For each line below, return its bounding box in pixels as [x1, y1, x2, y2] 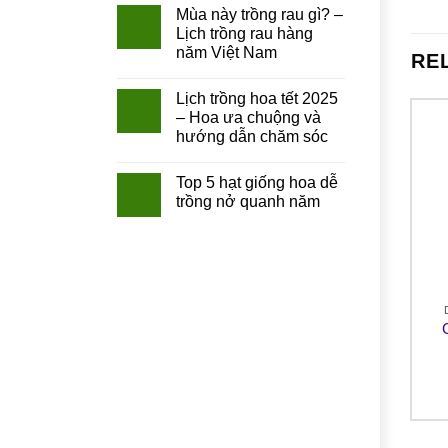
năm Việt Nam [176, 44, 277, 62]
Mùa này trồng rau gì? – [176, 6, 343, 24]
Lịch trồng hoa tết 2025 [176, 90, 338, 108]
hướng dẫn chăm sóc [176, 128, 328, 146]
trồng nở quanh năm [176, 193, 320, 211]
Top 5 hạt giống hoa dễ [176, 174, 338, 192]
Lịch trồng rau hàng [176, 25, 313, 43]
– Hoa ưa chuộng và [176, 109, 321, 127]
